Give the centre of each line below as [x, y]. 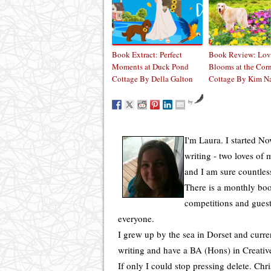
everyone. [136, 218]
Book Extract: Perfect [147, 54]
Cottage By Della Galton [152, 78]
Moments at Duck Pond [150, 66]
